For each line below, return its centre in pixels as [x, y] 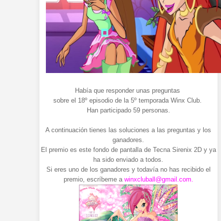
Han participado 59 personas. [128, 110]
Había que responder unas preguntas [128, 91]
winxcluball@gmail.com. [159, 180]
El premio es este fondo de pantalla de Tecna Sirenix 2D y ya [128, 150]
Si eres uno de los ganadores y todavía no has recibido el [128, 170]
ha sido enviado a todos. [129, 160]
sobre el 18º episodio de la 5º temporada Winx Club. [128, 101]
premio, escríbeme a [94, 180]
